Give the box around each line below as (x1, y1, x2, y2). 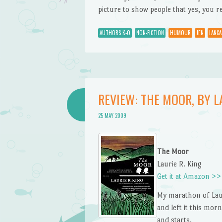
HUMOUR (169, 29, 191, 37)
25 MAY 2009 (98, 111, 126, 120)
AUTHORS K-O (99, 29, 130, 37)
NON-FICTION (136, 29, 164, 37)
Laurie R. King (157, 159, 202, 168)
